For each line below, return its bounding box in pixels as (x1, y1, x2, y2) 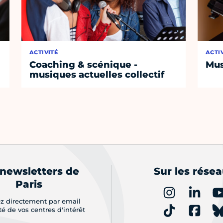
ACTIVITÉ (29, 49, 58, 56)
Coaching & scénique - (29, 59, 138, 71)
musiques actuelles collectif (29, 69, 165, 81)
